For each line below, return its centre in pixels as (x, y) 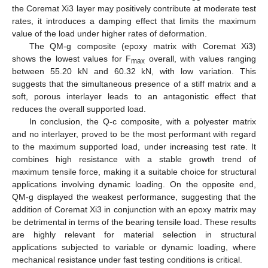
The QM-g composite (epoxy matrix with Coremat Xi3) (142, 46)
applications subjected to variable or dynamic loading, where (134, 247)
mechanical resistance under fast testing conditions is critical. (127, 260)
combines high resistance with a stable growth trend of (134, 159)
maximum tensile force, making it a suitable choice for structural (134, 172)
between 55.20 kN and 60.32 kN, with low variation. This (134, 71)
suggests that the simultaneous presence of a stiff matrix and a (134, 84)
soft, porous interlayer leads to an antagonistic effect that (134, 97)
